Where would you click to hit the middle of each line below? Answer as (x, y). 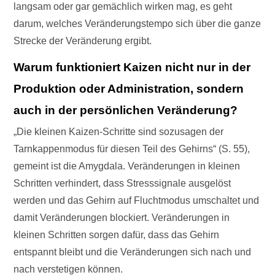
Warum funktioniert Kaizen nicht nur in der (132, 68)
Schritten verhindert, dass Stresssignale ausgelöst (122, 184)
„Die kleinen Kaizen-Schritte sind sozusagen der (119, 132)
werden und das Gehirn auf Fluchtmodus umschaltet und (137, 201)
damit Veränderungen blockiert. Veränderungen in (122, 218)
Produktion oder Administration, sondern (129, 89)
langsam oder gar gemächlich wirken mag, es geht (123, 7)
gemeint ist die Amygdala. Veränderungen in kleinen (127, 166)
